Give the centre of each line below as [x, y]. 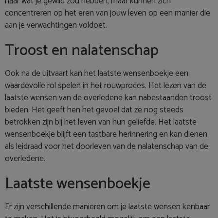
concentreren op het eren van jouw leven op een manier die [108, 13]
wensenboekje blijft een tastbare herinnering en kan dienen [106, 135]
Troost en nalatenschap [82, 51]
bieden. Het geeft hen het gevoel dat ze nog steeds [94, 110]
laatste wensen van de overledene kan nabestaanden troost [108, 98]
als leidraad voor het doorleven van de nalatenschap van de [107, 147]
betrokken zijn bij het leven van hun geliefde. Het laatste [101, 122]
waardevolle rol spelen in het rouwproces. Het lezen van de [106, 86]
